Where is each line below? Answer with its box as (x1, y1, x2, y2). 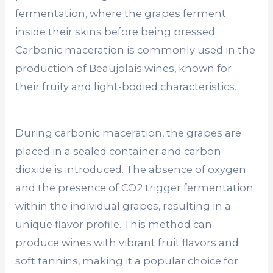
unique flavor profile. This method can (15, 218, 213, 230)
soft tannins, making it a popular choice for (15, 254, 239, 267)
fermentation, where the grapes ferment (15, 7, 227, 19)
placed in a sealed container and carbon (15, 144, 222, 157)
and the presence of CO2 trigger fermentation (15, 181, 254, 194)
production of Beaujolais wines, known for (15, 62, 232, 74)
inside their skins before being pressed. (15, 25, 218, 38)
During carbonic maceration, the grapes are (15, 126, 242, 139)
